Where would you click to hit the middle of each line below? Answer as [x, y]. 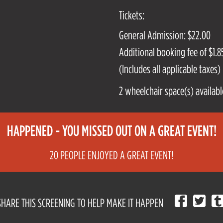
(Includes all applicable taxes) [170, 69]
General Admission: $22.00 [165, 35]
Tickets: [132, 15]
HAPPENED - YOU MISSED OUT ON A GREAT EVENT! [111, 130]
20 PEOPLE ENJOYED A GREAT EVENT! [111, 155]
